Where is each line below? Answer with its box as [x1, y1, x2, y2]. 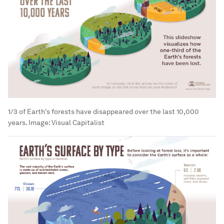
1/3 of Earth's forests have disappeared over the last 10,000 [8, 107, 199, 115]
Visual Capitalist [51, 118, 104, 126]
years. [8, 118, 27, 126]
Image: [27, 118, 51, 126]
